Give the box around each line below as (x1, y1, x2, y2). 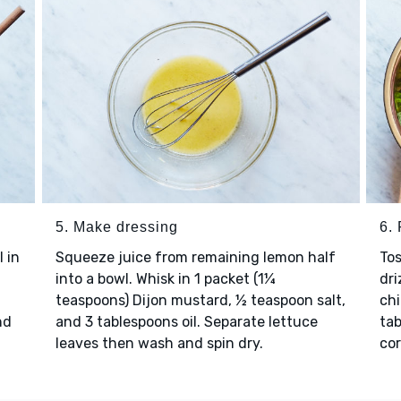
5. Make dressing (55, 219, 178, 235)
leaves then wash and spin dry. (55, 335, 270, 353)
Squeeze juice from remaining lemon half (55, 249, 336, 267)
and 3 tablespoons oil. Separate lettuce (55, 313, 318, 331)
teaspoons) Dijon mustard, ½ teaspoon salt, (55, 292, 346, 310)
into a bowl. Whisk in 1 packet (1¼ (55, 270, 276, 288)
